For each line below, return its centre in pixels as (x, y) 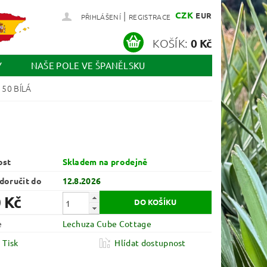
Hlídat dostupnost (150, 243)
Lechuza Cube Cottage (107, 224)
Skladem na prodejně (105, 162)
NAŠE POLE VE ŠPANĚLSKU (88, 66)
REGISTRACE (150, 17)
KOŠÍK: (170, 43)
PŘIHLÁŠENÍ (101, 17)
